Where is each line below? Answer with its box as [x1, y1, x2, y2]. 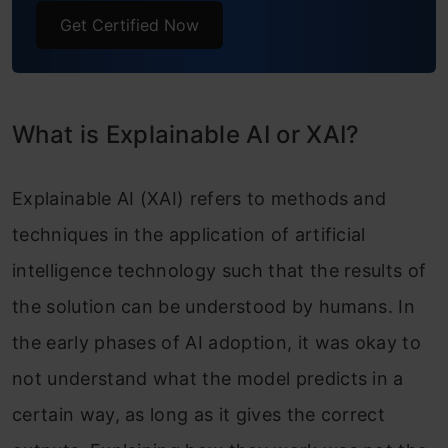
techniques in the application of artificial [12, 224, 366, 246]
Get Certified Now [60, 15, 199, 36]
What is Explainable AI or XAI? [12, 120, 360, 150]
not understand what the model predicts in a [12, 368, 404, 390]
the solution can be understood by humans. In [12, 296, 416, 318]
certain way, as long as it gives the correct [12, 404, 386, 426]
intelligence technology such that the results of [12, 260, 427, 282]
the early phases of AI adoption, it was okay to [12, 332, 422, 354]
